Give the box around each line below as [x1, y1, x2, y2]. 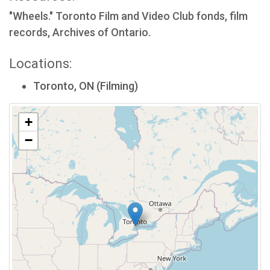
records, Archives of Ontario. [9, 26, 151, 39]
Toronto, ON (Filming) [33, 80, 138, 92]
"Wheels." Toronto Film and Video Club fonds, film [9, 10, 248, 22]
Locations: [9, 56, 72, 71]
